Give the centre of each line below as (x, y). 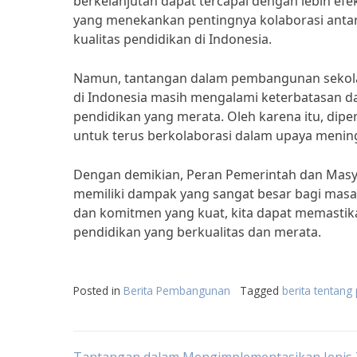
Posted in (98, 290)
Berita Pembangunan (177, 290)
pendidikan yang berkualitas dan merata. (197, 232)
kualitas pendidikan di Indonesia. (173, 39)
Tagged (261, 290)
